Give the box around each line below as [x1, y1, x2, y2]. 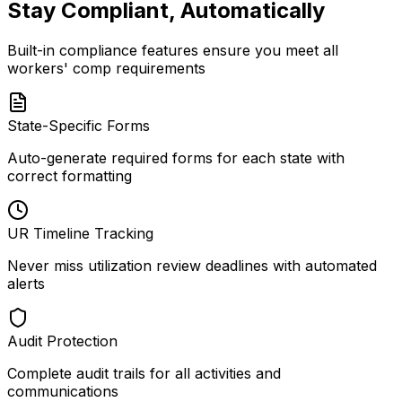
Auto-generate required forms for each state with [7, 148, 345, 167]
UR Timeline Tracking [7, 223, 153, 242]
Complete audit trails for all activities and [7, 363, 281, 382]
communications [7, 381, 118, 400]
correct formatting [7, 166, 132, 185]
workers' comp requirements [7, 58, 205, 77]
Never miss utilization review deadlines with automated [7, 256, 377, 275]
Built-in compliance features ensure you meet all [7, 40, 338, 59]
